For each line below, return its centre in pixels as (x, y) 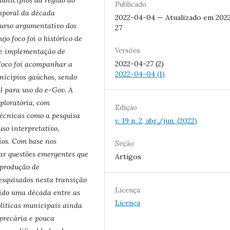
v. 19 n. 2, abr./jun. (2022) (156, 120)
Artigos (128, 156)
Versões (128, 50)
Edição (126, 107)
